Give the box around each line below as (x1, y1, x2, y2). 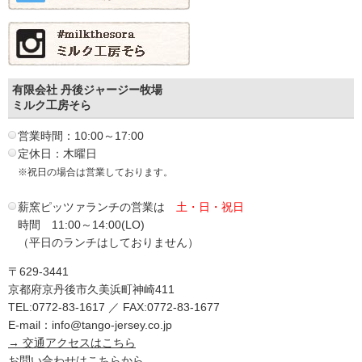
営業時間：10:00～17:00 (18, 129, 144, 143)
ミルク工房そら (12, 99, 91, 112)
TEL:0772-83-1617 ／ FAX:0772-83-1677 (8, 301, 220, 314)
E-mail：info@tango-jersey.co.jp (8, 318, 172, 332)
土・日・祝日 (176, 200, 244, 214)
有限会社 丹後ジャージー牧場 (12, 83, 162, 97)
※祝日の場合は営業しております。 (18, 166, 173, 178)
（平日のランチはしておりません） (18, 236, 199, 250)
